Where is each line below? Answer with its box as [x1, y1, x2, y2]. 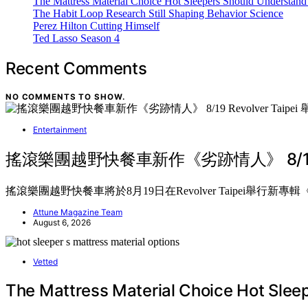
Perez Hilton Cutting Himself [33, 20, 159, 32]
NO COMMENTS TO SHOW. [5, 91, 125, 102]
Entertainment [33, 124, 87, 135]
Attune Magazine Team [33, 206, 122, 217]
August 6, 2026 [33, 217, 91, 228]
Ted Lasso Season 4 [33, 32, 120, 45]
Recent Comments [5, 58, 147, 79]
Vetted [33, 256, 58, 267]
